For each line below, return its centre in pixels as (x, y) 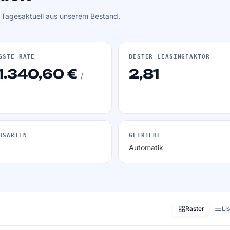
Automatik (146, 148)
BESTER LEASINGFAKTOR (169, 57)
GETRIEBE (145, 135)
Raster (195, 208)
